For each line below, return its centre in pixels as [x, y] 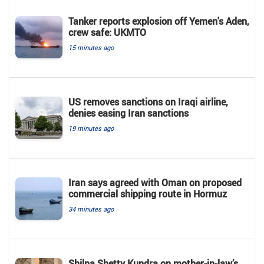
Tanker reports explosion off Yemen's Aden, [159, 21]
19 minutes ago [91, 128]
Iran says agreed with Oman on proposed [155, 182]
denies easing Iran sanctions [128, 113]
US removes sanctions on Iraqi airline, [148, 102]
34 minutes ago [91, 209]
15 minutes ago [91, 47]
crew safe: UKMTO [107, 32]
